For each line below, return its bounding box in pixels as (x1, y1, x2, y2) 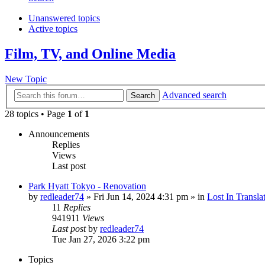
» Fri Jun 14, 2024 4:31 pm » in (84, 191, 207, 202)
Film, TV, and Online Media (5, 46, 176, 62)
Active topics (28, 24, 77, 34)
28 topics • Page (5, 108, 67, 119)
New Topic (5, 74, 47, 85)
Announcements (28, 128, 89, 139)
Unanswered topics (28, 13, 100, 24)
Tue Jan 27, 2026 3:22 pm (52, 234, 150, 244)
